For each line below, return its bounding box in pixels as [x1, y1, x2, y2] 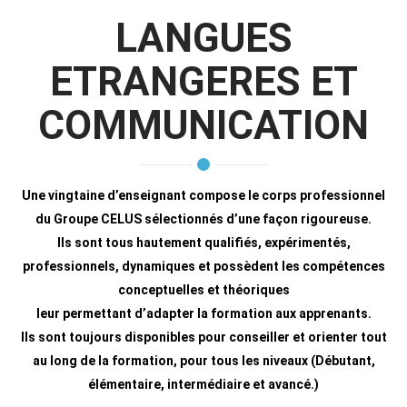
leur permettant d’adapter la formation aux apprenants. [35, 305, 372, 321]
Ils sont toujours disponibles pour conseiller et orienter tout [20, 329, 387, 344]
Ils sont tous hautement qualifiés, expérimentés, [56, 234, 351, 250]
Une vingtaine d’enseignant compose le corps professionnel [22, 187, 385, 203]
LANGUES [114, 14, 293, 62]
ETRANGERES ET [49, 57, 358, 105]
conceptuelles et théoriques [117, 282, 290, 297]
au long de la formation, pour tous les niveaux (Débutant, [32, 352, 375, 368]
